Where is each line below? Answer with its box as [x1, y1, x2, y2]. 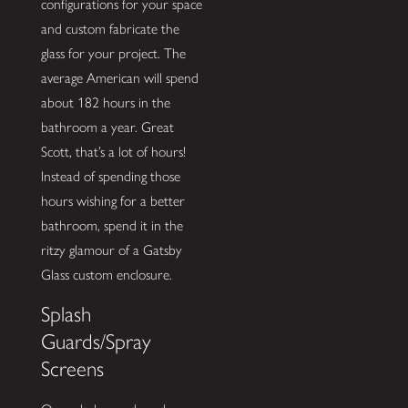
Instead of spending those [40, 167, 180, 185]
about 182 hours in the [40, 93, 170, 111]
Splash [40, 301, 91, 328]
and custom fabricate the [40, 19, 179, 37]
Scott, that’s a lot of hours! [40, 142, 186, 160]
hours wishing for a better [40, 191, 185, 209]
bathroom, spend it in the [40, 216, 183, 234]
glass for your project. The [40, 44, 186, 62]
